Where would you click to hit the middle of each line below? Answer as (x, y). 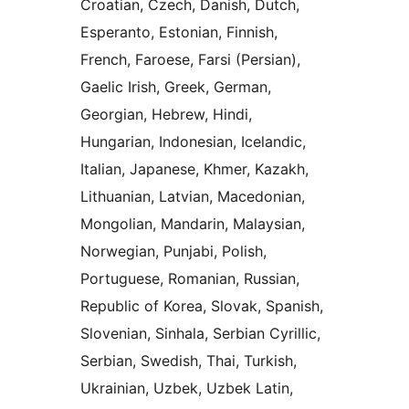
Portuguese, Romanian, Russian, (190, 279)
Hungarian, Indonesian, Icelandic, (193, 142)
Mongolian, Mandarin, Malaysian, (193, 224)
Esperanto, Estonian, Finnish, (179, 32)
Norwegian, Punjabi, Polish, (173, 252)
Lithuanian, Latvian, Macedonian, (193, 197)
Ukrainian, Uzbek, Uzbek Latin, (187, 388)
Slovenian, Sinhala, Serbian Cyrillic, (200, 334)
